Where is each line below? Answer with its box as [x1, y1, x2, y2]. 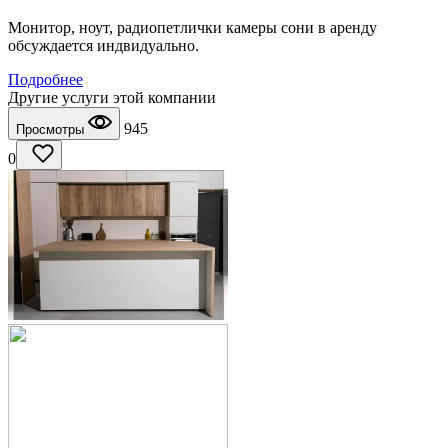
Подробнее [8, 71, 83, 89]
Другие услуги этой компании [8, 89, 216, 107]
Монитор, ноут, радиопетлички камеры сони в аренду [8, 19, 377, 37]
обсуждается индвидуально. [8, 37, 199, 55]
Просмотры [16, 122, 88, 138]
